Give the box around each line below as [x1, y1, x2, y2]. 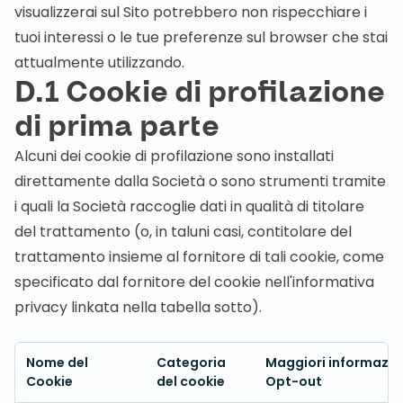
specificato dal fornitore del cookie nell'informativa [14, 272, 374, 292]
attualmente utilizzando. [14, 52, 184, 73]
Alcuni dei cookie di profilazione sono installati [14, 146, 334, 166]
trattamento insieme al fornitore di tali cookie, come [14, 246, 384, 267]
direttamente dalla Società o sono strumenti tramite [14, 171, 386, 192]
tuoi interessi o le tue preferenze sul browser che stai [14, 27, 388, 48]
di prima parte [14, 108, 219, 146]
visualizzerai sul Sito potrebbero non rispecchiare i [14, 2, 367, 22]
